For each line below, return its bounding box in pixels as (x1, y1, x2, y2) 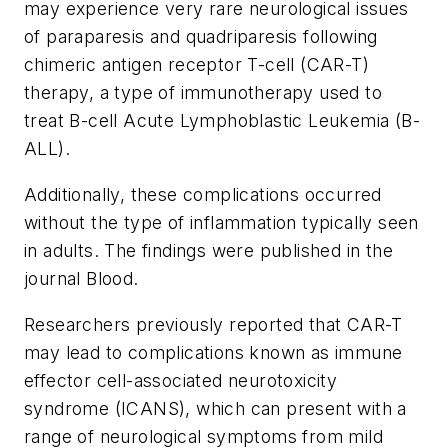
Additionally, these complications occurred (24, 183, 382, 205)
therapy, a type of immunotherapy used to (24, 82, 382, 104)
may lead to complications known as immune (24, 341, 403, 363)
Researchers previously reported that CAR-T (24, 313, 403, 335)
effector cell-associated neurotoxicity (24, 369, 338, 391)
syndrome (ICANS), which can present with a (24, 397, 407, 419)
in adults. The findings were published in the (24, 239, 393, 261)
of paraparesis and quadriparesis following (24, 26, 378, 48)
